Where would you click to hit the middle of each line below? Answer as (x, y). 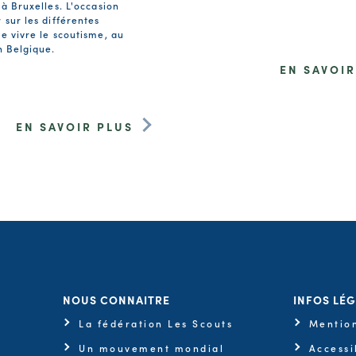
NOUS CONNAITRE (117, 299)
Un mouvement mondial (152, 347)
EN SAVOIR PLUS (75, 126)
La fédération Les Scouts (156, 323)
